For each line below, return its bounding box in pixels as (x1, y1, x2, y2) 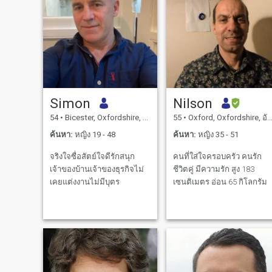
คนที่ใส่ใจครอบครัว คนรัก (172, 152, 262, 161)
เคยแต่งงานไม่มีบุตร (49, 177, 120, 187)
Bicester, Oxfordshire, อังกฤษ (63, 112, 143, 122)
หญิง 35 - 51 (195, 130, 239, 140)
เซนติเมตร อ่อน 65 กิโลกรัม (172, 177, 267, 187)
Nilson (172, 95, 212, 111)
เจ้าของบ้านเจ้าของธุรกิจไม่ (49, 165, 144, 174)
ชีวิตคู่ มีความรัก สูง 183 (172, 165, 254, 174)
